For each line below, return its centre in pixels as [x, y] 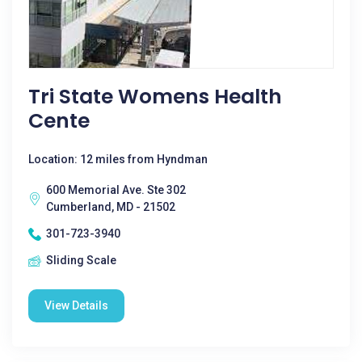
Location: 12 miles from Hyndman [118, 159]
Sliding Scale [81, 260]
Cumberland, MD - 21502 [111, 207]
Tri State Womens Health [155, 97]
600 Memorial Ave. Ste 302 [116, 190]
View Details [76, 305]
